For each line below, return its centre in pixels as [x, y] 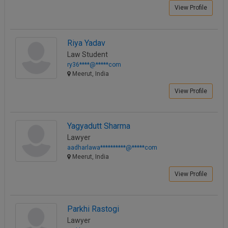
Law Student [88, 54]
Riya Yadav [86, 43]
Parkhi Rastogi [93, 209]
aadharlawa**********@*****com [112, 148]
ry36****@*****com [94, 64]
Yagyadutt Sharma [99, 126]
